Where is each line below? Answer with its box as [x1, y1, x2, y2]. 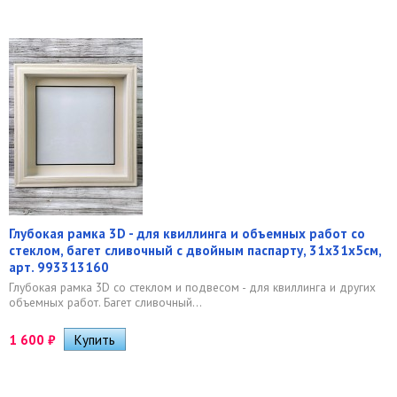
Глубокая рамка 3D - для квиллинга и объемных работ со [9, 224, 365, 242]
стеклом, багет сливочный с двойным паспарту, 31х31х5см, [9, 241, 381, 259]
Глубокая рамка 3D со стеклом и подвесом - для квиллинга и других [9, 278, 376, 295]
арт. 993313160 [9, 258, 109, 276]
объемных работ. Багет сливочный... [9, 293, 202, 310]
